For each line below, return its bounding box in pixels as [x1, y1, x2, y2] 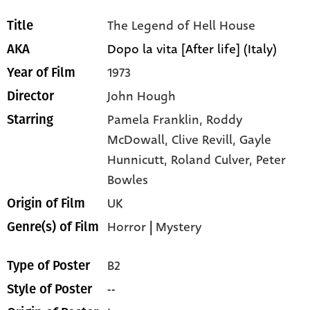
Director [7, 88, 54, 104]
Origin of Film [7, 195, 85, 211]
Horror [107, 217, 147, 236]
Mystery [156, 217, 202, 236]
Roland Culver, [171, 150, 257, 169]
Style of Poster [7, 281, 92, 297]
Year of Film [7, 64, 75, 80]
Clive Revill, [172, 130, 240, 149]
